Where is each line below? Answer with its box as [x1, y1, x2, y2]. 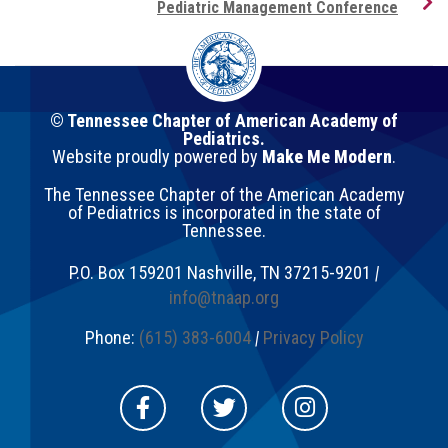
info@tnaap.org [169, 286, 279, 308]
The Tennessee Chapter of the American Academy [43, 183, 405, 205]
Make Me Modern [262, 145, 392, 167]
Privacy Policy [262, 326, 364, 348]
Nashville [187, 261, 253, 283]
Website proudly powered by [52, 145, 262, 167]
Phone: [84, 326, 139, 348]
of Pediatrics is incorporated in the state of [67, 201, 381, 223]
